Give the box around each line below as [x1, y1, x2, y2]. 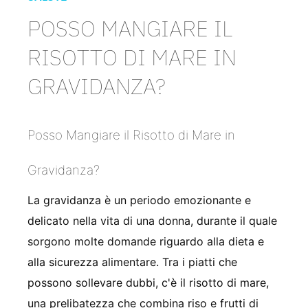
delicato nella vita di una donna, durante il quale [27, 213, 277, 228]
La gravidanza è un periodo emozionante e [27, 192, 251, 207]
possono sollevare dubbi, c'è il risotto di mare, [27, 275, 269, 289]
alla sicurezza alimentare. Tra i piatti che [27, 254, 237, 269]
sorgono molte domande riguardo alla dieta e [27, 234, 264, 248]
